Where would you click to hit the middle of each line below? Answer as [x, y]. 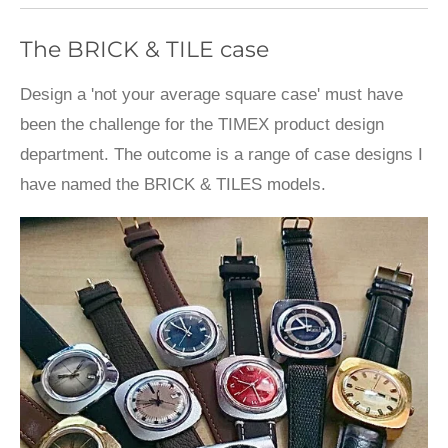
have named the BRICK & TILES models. [178, 185]
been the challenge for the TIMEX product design [202, 125]
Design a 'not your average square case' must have [211, 95]
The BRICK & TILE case [144, 48]
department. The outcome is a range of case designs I [221, 155]
